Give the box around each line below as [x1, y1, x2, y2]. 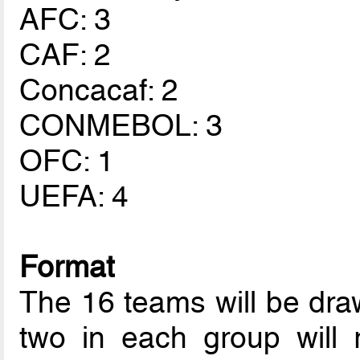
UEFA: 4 [19, 178, 129, 215]
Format [19, 249, 115, 285]
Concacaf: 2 [19, 72, 179, 108]
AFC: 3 [19, 2, 112, 38]
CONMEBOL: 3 [19, 108, 223, 144]
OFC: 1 [19, 143, 115, 179]
